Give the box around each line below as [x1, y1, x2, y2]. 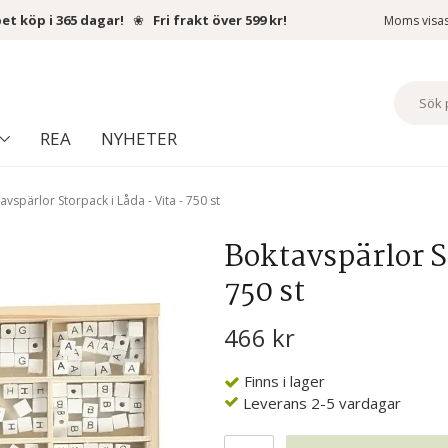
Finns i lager [244, 371, 325, 392]
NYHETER [100, 127, 177, 151]
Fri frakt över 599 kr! [153, 11, 287, 29]
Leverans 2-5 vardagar [243, 393, 401, 414]
